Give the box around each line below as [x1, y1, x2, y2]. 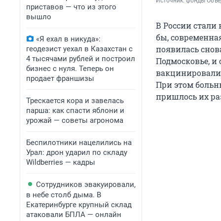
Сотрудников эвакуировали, [36, 180, 136, 189]
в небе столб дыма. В [26, 190, 101, 199]
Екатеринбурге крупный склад [26, 200, 132, 209]
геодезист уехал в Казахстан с [26, 44, 133, 53]
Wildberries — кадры [26, 158, 95, 167]
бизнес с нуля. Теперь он [26, 64, 114, 73]
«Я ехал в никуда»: [36, 35, 101, 43]
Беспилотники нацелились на [26, 138, 132, 147]
